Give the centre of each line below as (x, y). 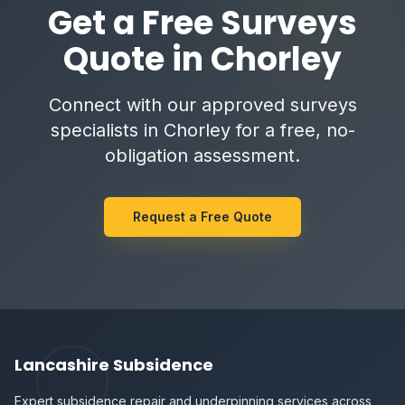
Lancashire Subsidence (114, 365)
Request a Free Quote (202, 217)
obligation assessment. (202, 155)
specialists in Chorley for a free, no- (202, 130)
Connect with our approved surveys (202, 105)
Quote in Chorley (202, 59)
